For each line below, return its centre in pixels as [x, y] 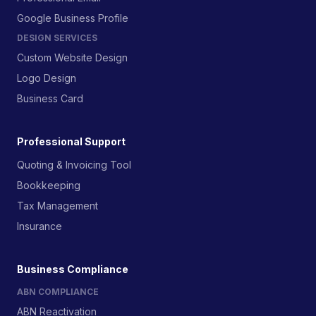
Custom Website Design [72, 57]
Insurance [39, 226]
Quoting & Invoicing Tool [74, 165]
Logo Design [47, 78]
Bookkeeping [49, 185]
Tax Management [57, 206]
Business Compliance [73, 269]
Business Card [50, 98]
